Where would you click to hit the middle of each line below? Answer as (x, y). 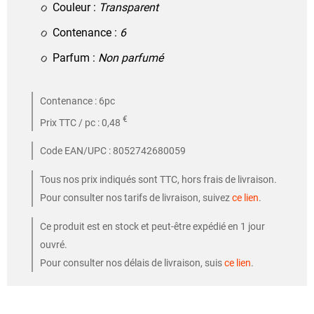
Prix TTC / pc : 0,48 (81, 122)
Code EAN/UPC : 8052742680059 (113, 151)
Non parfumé (131, 57)
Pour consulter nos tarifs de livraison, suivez (136, 198)
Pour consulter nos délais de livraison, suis (132, 263)
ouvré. (54, 245)
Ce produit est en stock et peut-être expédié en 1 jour (152, 227)
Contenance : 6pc (77, 101)
